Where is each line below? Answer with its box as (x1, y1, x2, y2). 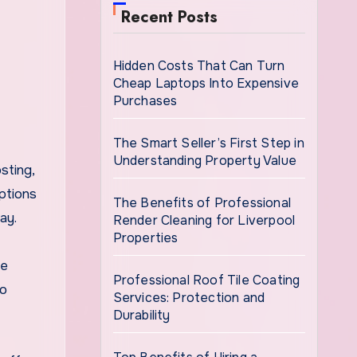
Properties (112, 229, 178, 246)
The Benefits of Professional (112, 194, 292, 211)
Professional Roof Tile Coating (112, 272, 300, 288)
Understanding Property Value (112, 152, 297, 169)
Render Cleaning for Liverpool (112, 212, 296, 229)
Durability (112, 307, 171, 324)
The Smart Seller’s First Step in (112, 135, 304, 151)
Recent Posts (120, 6, 218, 29)
